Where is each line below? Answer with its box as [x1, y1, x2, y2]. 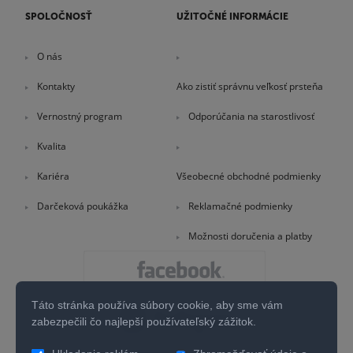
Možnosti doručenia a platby [188, 229, 312, 243]
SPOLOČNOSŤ [25, 10, 92, 22]
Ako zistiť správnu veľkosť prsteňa [176, 80, 323, 94]
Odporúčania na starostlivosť [188, 110, 314, 124]
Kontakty [37, 80, 75, 94]
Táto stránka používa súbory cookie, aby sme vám [32, 299, 283, 311]
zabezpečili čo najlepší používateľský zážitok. [32, 315, 256, 328]
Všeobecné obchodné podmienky [176, 169, 321, 184]
